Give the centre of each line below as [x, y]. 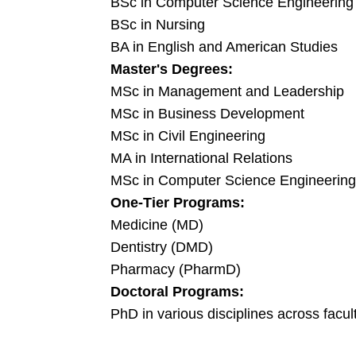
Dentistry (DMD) [162, 247]
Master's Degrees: [172, 69]
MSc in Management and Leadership [227, 91]
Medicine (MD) [157, 225]
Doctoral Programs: [177, 292]
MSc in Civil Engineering [188, 136]
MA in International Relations [201, 158]
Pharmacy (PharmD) [176, 269]
